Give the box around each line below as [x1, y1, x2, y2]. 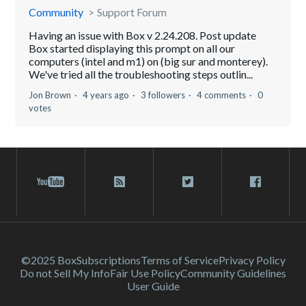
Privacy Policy [218, 253, 286, 267]
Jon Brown [29, 89, 72, 101]
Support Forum [97, 5, 167, 19]
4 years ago [83, 89, 130, 101]
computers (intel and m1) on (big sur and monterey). [29, 55, 270, 68]
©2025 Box [20, 253, 76, 267]
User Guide [126, 279, 180, 293]
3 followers [141, 89, 186, 101]
